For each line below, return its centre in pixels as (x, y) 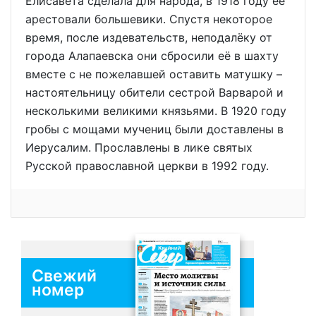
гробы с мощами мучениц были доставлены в (154, 129)
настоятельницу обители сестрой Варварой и (154, 93)
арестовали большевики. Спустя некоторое (149, 19)
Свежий (64, 275)
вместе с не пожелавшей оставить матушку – (154, 74)
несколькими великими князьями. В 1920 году (156, 111)
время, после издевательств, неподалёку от (149, 38)
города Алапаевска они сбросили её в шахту (152, 56)
